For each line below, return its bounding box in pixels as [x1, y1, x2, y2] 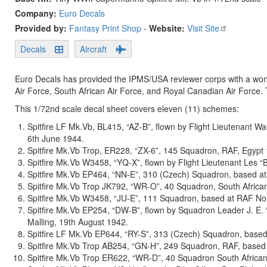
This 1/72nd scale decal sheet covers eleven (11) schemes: [15, 103, 239, 114]
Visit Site [187, 22, 219, 34]
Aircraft [80, 43, 107, 55]
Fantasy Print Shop [69, 22, 141, 34]
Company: [15, 7, 59, 19]
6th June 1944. [27, 132, 84, 144]
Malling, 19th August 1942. [27, 216, 128, 228]
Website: [149, 22, 185, 34]
